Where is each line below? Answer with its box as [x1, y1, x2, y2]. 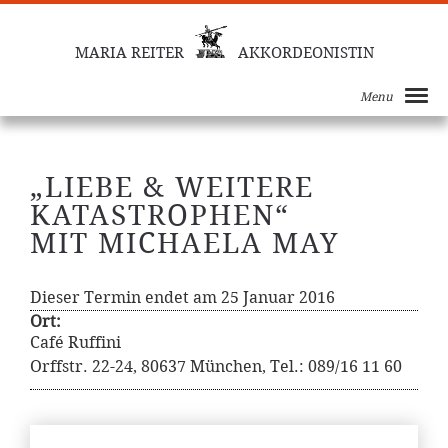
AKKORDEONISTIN [237, 44, 374, 62]
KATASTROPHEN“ [30, 199, 290, 232]
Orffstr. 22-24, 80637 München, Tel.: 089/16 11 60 [30, 357, 402, 376]
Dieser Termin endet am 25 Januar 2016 [30, 288, 335, 307]
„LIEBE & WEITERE [30, 171, 314, 204]
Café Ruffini [30, 333, 121, 352]
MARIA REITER [74, 44, 184, 62]
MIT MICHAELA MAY [30, 227, 340, 260]
